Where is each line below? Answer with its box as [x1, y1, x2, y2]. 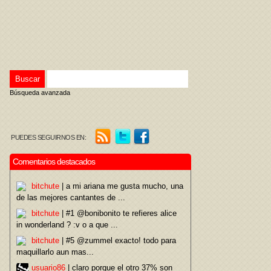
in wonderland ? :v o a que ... [16, 220, 118, 229]
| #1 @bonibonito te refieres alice [59, 209, 177, 218]
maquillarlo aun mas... [16, 247, 94, 256]
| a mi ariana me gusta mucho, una [59, 181, 183, 191]
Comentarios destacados [13, 157, 95, 166]
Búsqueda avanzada [10, 89, 70, 96]
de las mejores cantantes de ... [16, 193, 125, 202]
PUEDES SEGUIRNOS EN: [11, 134, 86, 141]
